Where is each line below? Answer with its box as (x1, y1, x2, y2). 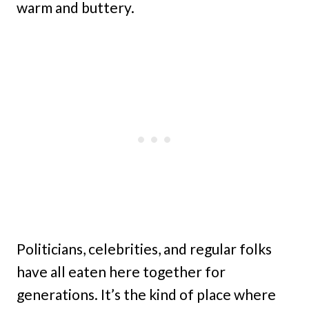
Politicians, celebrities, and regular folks (17, 240, 272, 258)
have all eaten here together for (17, 263, 226, 281)
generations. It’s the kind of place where (17, 286, 276, 303)
